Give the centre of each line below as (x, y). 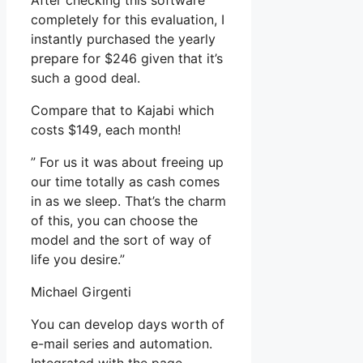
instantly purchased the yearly (123, 39)
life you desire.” (78, 260)
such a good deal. (85, 78)
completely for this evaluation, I (128, 20)
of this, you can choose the (114, 221)
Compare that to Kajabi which (122, 111)
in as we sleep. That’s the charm (128, 201)
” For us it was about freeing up (127, 162)
